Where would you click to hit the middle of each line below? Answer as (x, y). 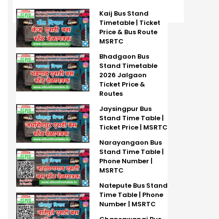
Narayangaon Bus (130, 143)
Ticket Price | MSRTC (133, 128)
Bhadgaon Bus (124, 57)
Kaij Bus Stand (124, 14)
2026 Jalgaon (123, 75)
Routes (111, 94)
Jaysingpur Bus (125, 109)
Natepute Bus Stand (133, 186)
